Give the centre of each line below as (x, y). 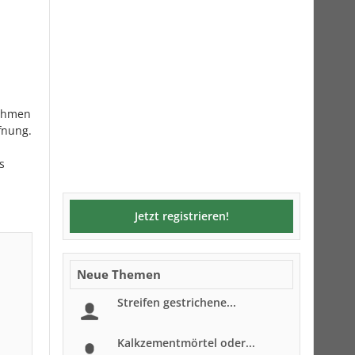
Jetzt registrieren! (181, 216)
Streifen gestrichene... (177, 302)
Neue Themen (119, 274)
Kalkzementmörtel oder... (186, 343)
